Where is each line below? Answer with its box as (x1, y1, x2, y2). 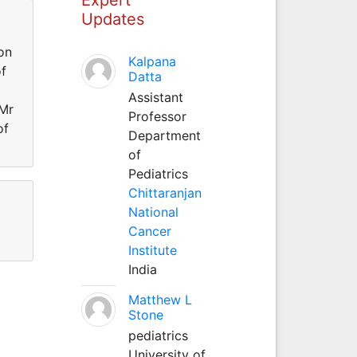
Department (127, 127, 201, 143)
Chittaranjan (127, 184, 202, 201)
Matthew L (127, 291, 192, 308)
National (127, 203, 178, 220)
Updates (80, 9, 144, 29)
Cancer (127, 222, 171, 239)
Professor (127, 108, 186, 124)
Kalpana (127, 53, 176, 69)
